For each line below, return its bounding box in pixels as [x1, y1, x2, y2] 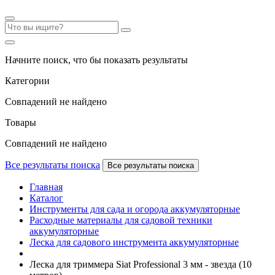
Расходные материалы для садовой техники [29, 215, 212, 225]
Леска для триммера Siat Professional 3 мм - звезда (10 [29, 259, 252, 269]
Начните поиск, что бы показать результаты [5, 55, 188, 65]
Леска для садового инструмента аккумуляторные [29, 237, 239, 247]
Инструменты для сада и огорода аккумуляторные [29, 204, 240, 214]
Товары [5, 117, 36, 128]
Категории [5, 76, 50, 86]
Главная [29, 182, 63, 192]
